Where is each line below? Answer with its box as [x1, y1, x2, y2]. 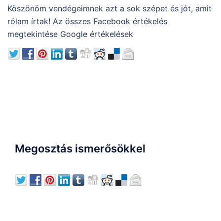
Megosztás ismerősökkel [15, 142, 146, 155]
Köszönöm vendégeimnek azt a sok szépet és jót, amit [7, 3, 212, 13]
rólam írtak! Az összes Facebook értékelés [7, 16, 167, 26]
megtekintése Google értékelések [7, 29, 133, 39]
